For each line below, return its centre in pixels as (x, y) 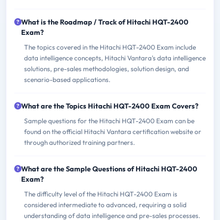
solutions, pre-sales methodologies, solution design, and (107, 69)
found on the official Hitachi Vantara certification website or (113, 132)
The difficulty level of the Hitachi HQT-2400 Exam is (101, 194)
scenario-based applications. (67, 80)
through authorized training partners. (80, 143)
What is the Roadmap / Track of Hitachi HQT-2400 (105, 22)
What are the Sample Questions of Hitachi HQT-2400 (109, 169)
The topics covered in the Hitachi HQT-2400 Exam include (110, 47)
